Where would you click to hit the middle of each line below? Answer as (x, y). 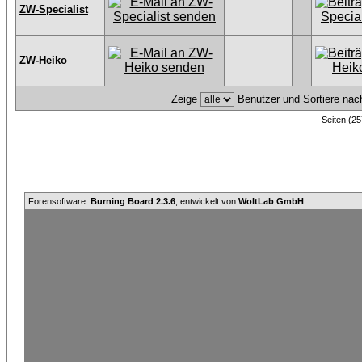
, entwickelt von (207, 201)
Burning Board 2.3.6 (133, 201)
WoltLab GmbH (271, 201)
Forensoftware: (59, 201)
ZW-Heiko (43, 60)
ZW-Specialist (54, 9)
